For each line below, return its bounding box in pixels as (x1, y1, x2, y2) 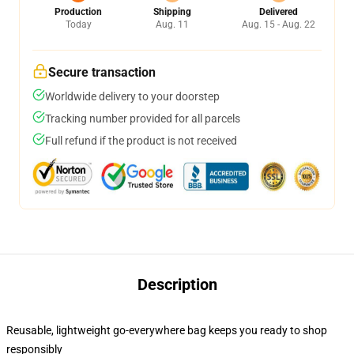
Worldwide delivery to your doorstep (45, 90, 220, 103)
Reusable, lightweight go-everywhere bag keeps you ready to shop (6, 324, 327, 337)
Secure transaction (48, 65, 156, 80)
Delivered (259, 6, 298, 17)
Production (55, 6, 102, 17)
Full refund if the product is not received (45, 134, 237, 147)
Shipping (153, 6, 191, 17)
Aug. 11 (155, 19, 189, 30)
